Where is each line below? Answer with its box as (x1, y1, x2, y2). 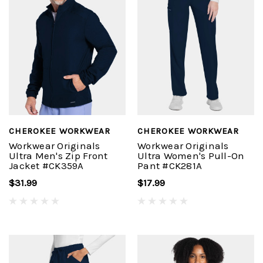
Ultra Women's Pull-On (137, 150, 245, 162)
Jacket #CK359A (9, 160, 84, 172)
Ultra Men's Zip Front (9, 150, 108, 162)
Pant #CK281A (137, 160, 202, 172)
